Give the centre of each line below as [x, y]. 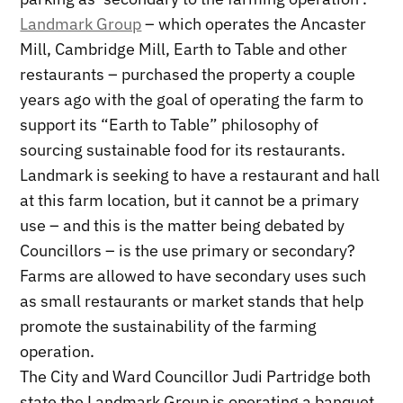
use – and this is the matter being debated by [183, 226]
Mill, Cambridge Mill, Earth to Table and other [184, 49]
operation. [58, 352]
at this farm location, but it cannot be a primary [190, 201]
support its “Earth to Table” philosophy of [170, 125]
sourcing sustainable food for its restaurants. [183, 150]
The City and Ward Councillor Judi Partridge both [196, 377]
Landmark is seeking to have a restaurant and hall [200, 175]
